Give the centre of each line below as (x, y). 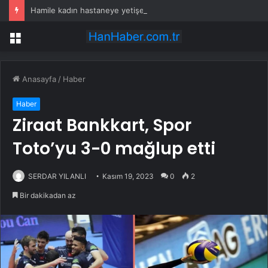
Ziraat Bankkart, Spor (102, 126)
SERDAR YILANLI (57, 176)
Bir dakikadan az (47, 196)
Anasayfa (38, 79)
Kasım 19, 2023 (128, 176)
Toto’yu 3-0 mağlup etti (114, 149)
